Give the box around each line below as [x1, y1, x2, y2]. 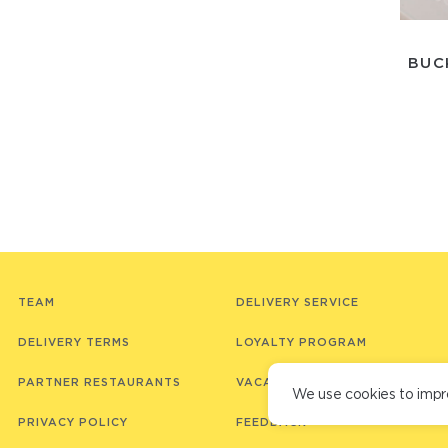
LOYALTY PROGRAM [236, 336, 367, 349]
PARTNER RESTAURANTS [18, 376, 181, 389]
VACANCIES [236, 376, 311, 389]
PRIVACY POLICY [18, 416, 128, 429]
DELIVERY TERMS [18, 336, 130, 349]
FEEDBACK [236, 416, 307, 429]
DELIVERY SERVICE [236, 296, 359, 309]
